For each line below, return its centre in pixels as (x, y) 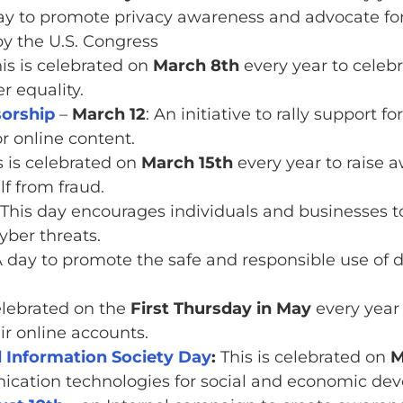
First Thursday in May (220, 309)
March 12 (108, 115)
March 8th (196, 66)
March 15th (187, 163)
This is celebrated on (303, 358)
